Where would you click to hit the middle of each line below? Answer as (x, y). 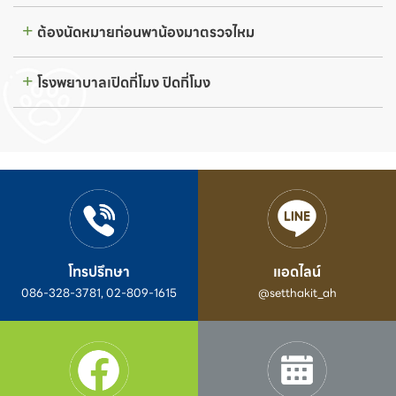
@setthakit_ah (297, 293)
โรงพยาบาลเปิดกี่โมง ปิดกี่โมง (124, 83)
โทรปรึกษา (99, 271)
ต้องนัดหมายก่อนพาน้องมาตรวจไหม (146, 33)
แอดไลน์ (297, 271)
